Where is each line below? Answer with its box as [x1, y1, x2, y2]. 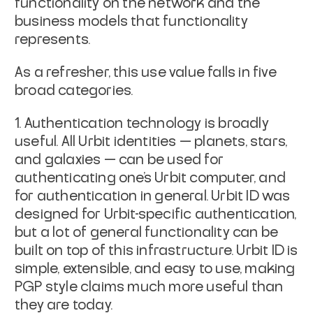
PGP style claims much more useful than [15, 279, 284, 294]
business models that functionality [15, 14, 248, 29]
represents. [15, 32, 91, 47]
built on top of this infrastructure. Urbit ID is [15, 243, 298, 258]
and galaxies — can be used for [15, 152, 224, 167]
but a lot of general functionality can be [15, 225, 279, 240]
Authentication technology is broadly [24, 116, 269, 131]
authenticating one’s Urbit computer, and [15, 170, 286, 185]
